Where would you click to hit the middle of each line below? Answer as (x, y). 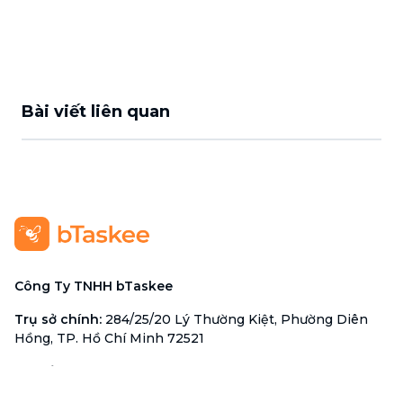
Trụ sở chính (57, 319)
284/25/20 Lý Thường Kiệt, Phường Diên (237, 319)
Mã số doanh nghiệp (83, 372)
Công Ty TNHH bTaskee (94, 286)
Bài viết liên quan (96, 112)
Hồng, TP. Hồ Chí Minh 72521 (109, 338)
